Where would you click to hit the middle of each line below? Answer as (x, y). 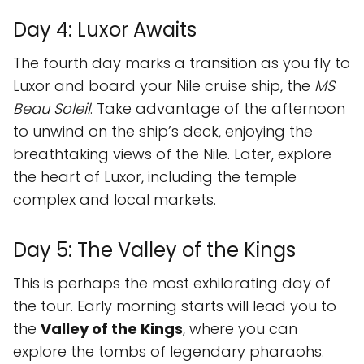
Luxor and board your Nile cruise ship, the (164, 86)
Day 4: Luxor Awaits (105, 30)
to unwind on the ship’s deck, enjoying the (163, 131)
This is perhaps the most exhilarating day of (172, 283)
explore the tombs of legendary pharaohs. (169, 351)
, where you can (240, 329)
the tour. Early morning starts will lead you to (175, 306)
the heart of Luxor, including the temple (155, 177)
